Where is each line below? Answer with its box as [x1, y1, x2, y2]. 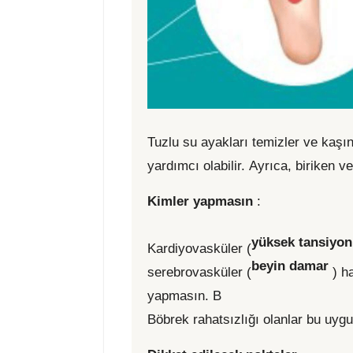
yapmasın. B [147, 288, 221, 304]
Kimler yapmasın [147, 194, 257, 210]
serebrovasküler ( [147, 265, 251, 281]
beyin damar [251, 258, 329, 273]
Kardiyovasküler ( [147, 241, 251, 257]
